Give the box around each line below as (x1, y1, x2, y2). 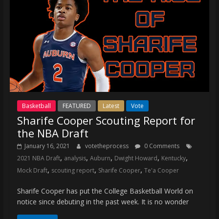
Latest (102, 102, 119, 110)
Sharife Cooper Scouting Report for (17, 113, 195, 128)
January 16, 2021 (24, 142, 70, 151)
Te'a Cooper (144, 166, 179, 175)
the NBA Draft (17, 126, 88, 141)
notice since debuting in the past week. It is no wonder (17, 197, 189, 207)
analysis (64, 154, 86, 163)
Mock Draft (17, 166, 47, 175)
